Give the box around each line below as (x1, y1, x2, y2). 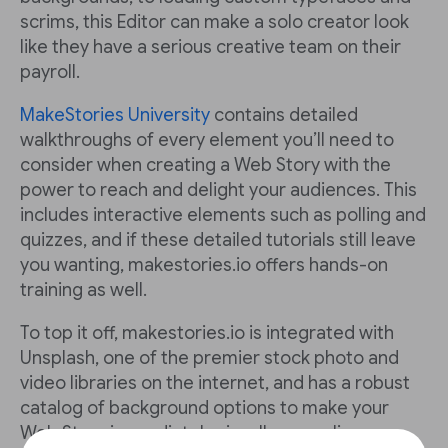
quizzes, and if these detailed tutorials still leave (20, 229, 416, 252)
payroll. (20, 61, 80, 84)
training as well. (20, 279, 147, 302)
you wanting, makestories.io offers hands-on (20, 254, 388, 277)
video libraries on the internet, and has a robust (20, 372, 410, 395)
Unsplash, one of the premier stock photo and (20, 347, 399, 370)
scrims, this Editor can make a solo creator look (20, 11, 409, 34)
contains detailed (210, 104, 358, 127)
